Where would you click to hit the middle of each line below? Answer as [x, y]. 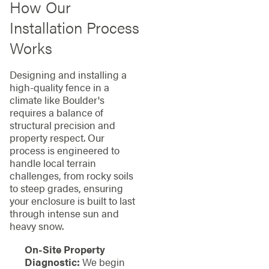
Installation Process [74, 28]
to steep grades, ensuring [66, 188]
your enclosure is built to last [72, 201]
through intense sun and [64, 213]
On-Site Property [65, 249]
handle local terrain [53, 163]
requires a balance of [56, 113]
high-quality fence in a [59, 87]
